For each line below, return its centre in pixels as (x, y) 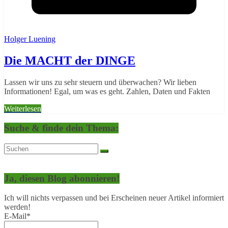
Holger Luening (30, 39)
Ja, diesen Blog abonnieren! (62, 178)
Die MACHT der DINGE (70, 60)
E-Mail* (17, 216)
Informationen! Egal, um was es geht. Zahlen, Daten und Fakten (107, 91)
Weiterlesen (23, 108)
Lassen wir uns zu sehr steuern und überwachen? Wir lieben (100, 82)
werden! (17, 207)
